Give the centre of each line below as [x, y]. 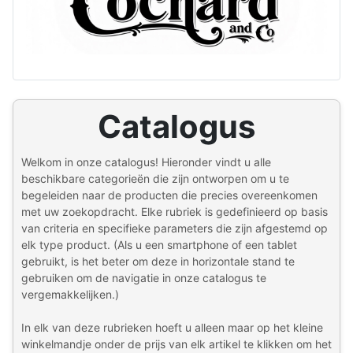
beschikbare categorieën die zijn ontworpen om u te [155, 178]
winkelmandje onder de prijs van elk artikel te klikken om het [176, 344]
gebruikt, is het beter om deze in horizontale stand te [158, 261]
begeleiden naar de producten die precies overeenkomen [169, 195]
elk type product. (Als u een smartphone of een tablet [159, 244]
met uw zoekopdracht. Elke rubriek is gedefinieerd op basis [175, 211]
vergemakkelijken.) [70, 294]
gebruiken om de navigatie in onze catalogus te [144, 277]
